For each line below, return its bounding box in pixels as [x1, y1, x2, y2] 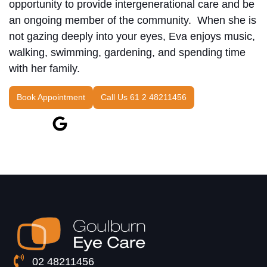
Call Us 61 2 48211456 [101, 92, 187, 102]
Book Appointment [17, 92, 85, 102]
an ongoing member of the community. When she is [9, 14, 256, 27]
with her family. [9, 63, 80, 75]
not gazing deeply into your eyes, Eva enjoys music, [9, 30, 255, 43]
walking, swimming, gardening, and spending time [9, 46, 246, 59]
